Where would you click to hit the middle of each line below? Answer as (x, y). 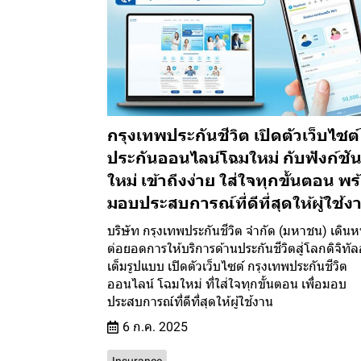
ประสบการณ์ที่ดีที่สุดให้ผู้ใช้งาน (190, 302)
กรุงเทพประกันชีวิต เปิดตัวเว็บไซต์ (233, 136)
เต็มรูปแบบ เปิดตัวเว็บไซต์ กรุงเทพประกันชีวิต (227, 267)
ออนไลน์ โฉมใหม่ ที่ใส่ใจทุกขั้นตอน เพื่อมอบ (227, 284)
